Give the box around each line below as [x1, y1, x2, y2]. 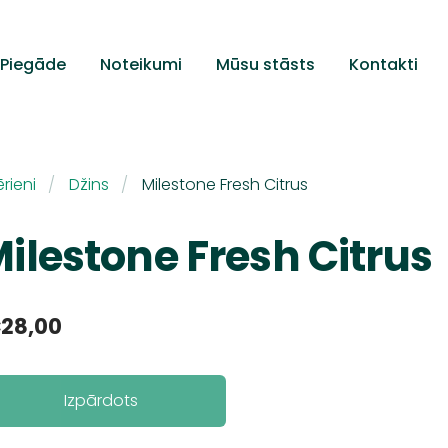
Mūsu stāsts [216, 53, 315, 77]
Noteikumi [100, 53, 182, 77]
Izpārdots [64, 388, 139, 412]
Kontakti [349, 53, 418, 77]
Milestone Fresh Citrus [141, 172, 308, 196]
